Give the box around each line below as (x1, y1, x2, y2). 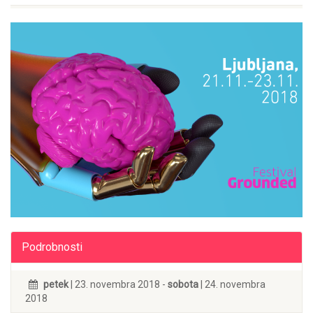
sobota (168, 278, 198, 290)
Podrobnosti (22, 240, 82, 254)
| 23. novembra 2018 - (68, 278, 168, 290)
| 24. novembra (198, 278, 265, 290)
